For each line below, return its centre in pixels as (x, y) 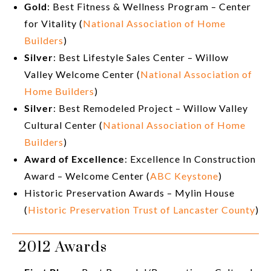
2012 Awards (63, 248)
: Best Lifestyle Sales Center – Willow (141, 57)
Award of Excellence (74, 159)
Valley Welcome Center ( (82, 74)
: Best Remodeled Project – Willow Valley (151, 108)
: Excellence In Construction (190, 159)
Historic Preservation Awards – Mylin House (129, 193)
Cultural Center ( (64, 125)
